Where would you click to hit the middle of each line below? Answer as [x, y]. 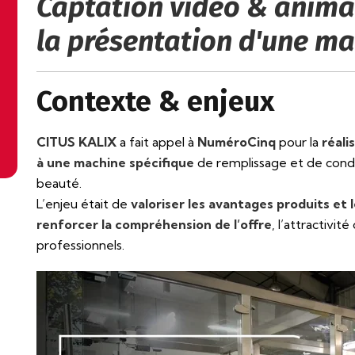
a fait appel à [158, 141]
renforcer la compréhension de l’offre [154, 224]
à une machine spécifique [115, 162]
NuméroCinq [237, 141]
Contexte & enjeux [155, 101]
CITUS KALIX [78, 141]
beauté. [59, 183]
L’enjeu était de [84, 203]
